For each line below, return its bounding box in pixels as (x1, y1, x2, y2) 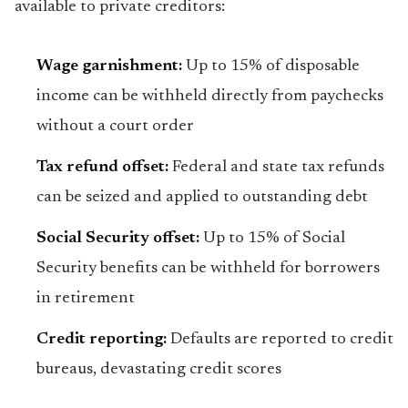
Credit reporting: (36, 331, 167, 348)
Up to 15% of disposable (182, 58, 360, 75)
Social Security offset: (36, 230, 199, 247)
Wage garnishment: (36, 58, 182, 75)
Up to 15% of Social (199, 230, 345, 247)
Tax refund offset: (36, 159, 168, 176)
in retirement (36, 291, 135, 307)
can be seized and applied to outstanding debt (36, 189, 368, 206)
